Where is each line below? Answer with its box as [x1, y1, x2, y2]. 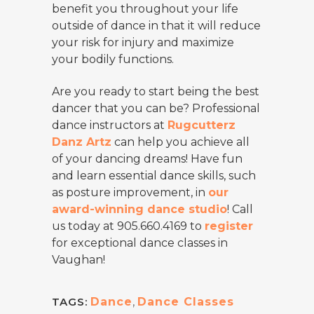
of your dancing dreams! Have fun [52, 152, 243, 165]
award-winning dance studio [52, 203, 227, 216]
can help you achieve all [111, 135, 250, 149]
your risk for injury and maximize [52, 36, 234, 49]
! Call [227, 203, 253, 216]
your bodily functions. [52, 53, 174, 66]
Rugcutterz [168, 118, 235, 132]
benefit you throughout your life [52, 2, 238, 15]
